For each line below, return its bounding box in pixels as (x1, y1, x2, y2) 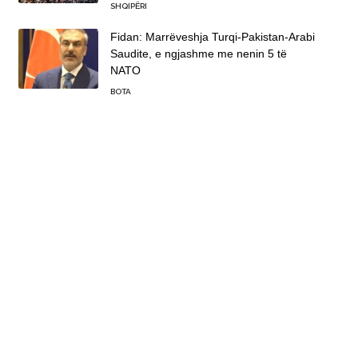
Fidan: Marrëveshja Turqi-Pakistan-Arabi (109, 30, 315, 44)
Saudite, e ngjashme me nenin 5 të (109, 47, 287, 61)
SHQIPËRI (109, 2, 147, 11)
